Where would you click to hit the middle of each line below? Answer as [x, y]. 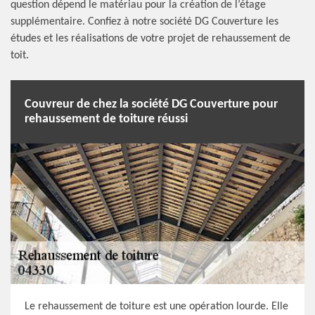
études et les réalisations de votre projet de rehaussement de [150, 39]
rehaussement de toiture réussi [106, 119]
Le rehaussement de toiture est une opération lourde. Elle [156, 307]
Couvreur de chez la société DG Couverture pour [151, 104]
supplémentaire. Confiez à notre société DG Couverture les [144, 22]
